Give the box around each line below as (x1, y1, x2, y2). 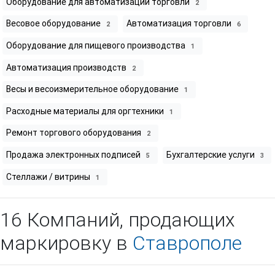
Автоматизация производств (6, 61, 128, 73)
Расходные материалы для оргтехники (6, 105, 166, 117)
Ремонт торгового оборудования (6, 127, 143, 139)
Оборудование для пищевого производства (6, 39, 187, 51)
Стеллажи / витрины (6, 171, 92, 182)
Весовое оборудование (6, 18, 103, 29)
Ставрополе (133, 231, 242, 255)
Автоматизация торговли (126, 18, 233, 29)
